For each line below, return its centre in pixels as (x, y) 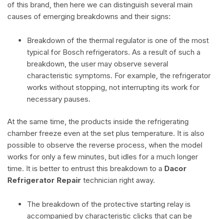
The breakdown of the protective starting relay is (109, 204)
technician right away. (118, 180)
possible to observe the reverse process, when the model (105, 145)
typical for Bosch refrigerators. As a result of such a (114, 52)
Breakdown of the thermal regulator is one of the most (118, 40)
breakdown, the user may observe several (98, 64)
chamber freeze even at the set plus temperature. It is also (106, 133)
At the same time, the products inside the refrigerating (98, 122)
